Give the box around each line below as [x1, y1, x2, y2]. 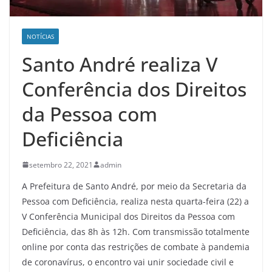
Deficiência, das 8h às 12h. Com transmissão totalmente [22, 225, 250, 237]
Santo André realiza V [22, 50, 218, 77]
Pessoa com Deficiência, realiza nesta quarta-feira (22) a [22, 195, 249, 207]
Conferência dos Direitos [22, 75, 246, 102]
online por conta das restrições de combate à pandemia [22, 240, 250, 253]
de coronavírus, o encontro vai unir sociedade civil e [22, 256, 234, 268]
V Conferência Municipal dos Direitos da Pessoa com [22, 210, 235, 222]
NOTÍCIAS [27, 32, 54, 41]
